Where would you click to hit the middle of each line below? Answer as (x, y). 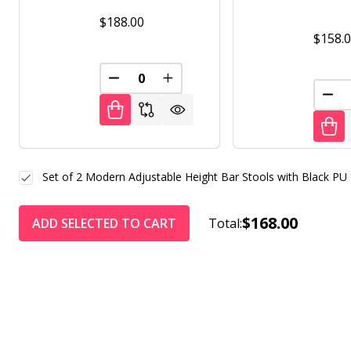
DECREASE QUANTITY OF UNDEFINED (222, 84)
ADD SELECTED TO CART (104, 223)
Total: (225, 223)
